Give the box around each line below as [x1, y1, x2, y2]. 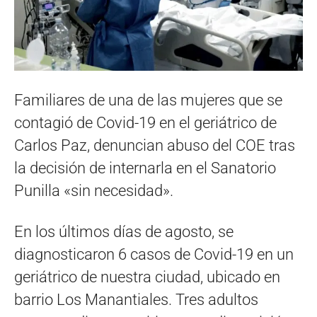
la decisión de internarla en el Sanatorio [14, 158, 276, 177]
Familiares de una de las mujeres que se [14, 91, 282, 109]
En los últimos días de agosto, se [14, 222, 234, 241]
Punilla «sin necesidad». [14, 181, 173, 200]
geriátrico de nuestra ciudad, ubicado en [14, 267, 280, 286]
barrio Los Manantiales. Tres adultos [14, 290, 258, 309]
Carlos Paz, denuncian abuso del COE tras [14, 136, 295, 154]
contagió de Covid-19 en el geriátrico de [14, 113, 277, 132]
